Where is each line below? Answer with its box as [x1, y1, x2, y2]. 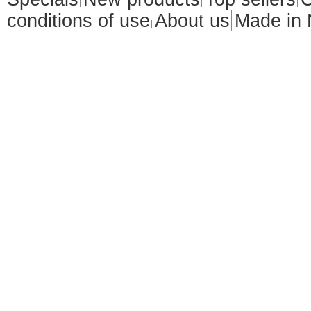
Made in [235, 10, 307, 31]
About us [155, 10, 230, 31]
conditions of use [7, 10, 150, 31]
